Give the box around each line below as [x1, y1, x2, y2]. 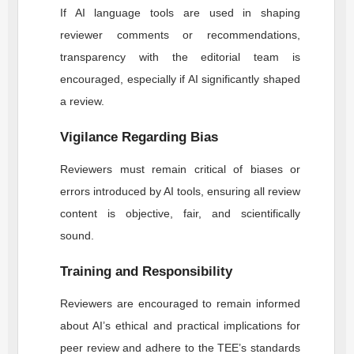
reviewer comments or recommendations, [60, 28, 300, 41]
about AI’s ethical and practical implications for [60, 319, 300, 332]
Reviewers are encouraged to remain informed [60, 297, 300, 310]
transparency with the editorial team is [60, 51, 300, 63]
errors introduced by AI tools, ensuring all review [60, 185, 300, 198]
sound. [60, 229, 94, 242]
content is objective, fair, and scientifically [60, 207, 300, 220]
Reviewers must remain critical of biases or [60, 163, 300, 175]
